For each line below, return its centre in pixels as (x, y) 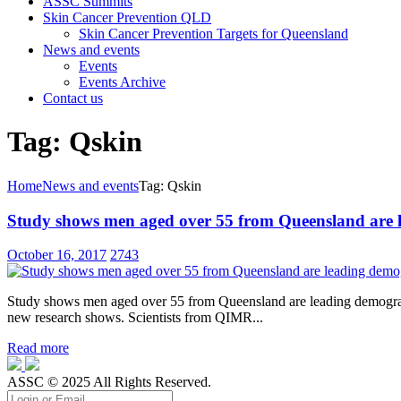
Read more (38, 348)
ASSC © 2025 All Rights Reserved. (109, 382)
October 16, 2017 (57, 255)
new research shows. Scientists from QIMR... (135, 318)
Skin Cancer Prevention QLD (127, 17)
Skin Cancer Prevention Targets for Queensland (213, 34)
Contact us (73, 98)
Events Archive (122, 82)
